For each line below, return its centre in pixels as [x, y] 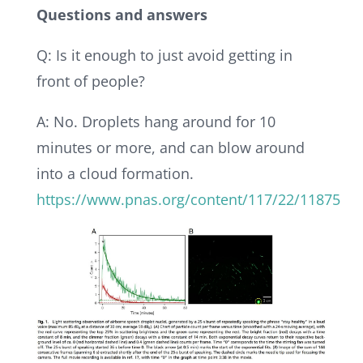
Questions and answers [122, 14]
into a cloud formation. [115, 173]
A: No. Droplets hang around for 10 [156, 121]
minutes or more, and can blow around [170, 147]
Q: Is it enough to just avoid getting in [164, 55]
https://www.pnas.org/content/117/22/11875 [188, 199]
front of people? [90, 81]
